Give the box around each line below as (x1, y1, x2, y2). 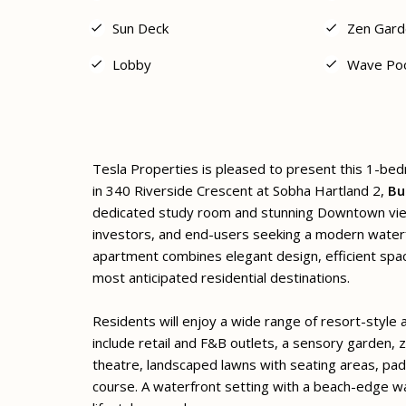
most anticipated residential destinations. (92, 267, 350, 286)
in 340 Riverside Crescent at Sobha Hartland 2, (92, 180, 388, 199)
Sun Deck (112, 18, 169, 37)
